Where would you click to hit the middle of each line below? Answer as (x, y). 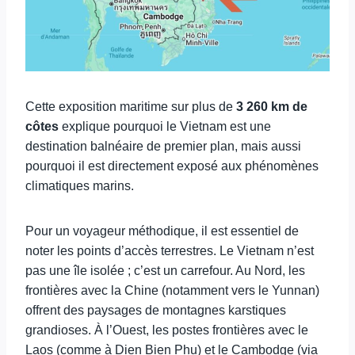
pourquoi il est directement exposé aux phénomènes (172, 166)
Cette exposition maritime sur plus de (131, 107)
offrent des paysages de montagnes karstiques (156, 310)
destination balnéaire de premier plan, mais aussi (163, 146)
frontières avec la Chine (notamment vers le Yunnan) (172, 290)
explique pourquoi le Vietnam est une (165, 126)
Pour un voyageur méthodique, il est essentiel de (162, 231)
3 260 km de (272, 107)
